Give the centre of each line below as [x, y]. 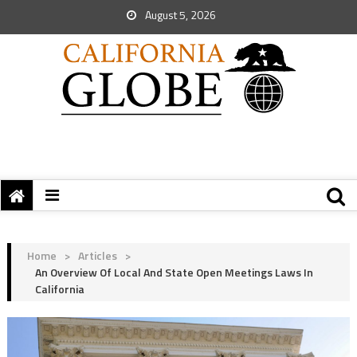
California [59, 289]
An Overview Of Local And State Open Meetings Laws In [174, 272]
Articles [97, 255]
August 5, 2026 [179, 15]
